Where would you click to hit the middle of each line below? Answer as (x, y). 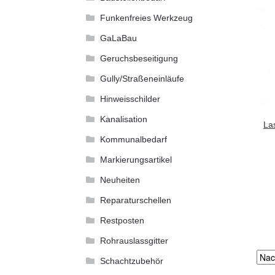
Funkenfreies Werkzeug (146, 18)
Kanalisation (123, 119)
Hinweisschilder (130, 99)
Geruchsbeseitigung (139, 59)
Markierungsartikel (136, 160)
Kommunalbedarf (133, 140)
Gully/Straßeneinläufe (142, 79)
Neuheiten (120, 180)
